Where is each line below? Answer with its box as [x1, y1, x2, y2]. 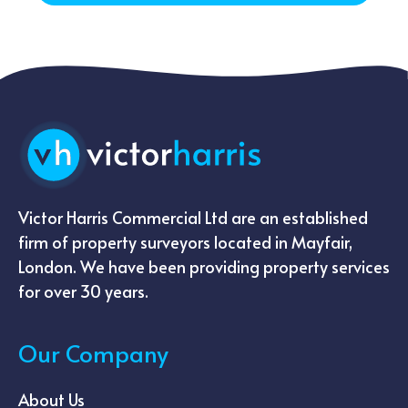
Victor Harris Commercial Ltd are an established [18, 205, 368, 229]
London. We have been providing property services [18, 254, 390, 278]
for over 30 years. [18, 279, 148, 302]
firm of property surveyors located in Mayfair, [18, 229, 352, 253]
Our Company [18, 335, 168, 369]
